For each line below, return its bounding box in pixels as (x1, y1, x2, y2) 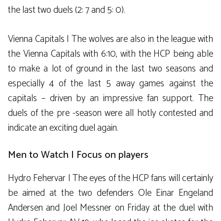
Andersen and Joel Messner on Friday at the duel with (8, 200, 213, 216)
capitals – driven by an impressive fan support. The (8, 90, 213, 106)
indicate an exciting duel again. (8, 120, 118, 136)
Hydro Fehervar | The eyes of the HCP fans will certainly (8, 171, 213, 186)
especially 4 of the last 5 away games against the (8, 75, 213, 91)
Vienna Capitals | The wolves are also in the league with (8, 31, 213, 47)
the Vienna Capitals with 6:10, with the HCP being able (8, 46, 213, 62)
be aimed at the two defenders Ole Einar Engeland (8, 185, 213, 201)
